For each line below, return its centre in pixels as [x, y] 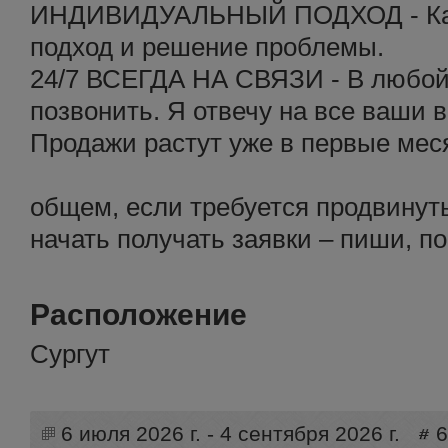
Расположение [138, 314]
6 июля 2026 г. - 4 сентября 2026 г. [231, 434]
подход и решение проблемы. [207, 47]
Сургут [70, 354]
